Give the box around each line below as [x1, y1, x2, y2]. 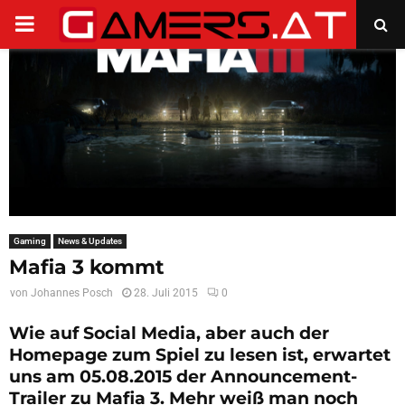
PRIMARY [14, 11, 107, 36]
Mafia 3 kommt [9, 255, 165, 280]
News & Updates [58, 236, 122, 247]
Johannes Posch [31, 287, 113, 300]
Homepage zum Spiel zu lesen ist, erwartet [9, 344, 391, 366]
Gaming [14, 236, 46, 247]
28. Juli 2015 [134, 287, 198, 300]
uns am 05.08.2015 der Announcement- [9, 366, 357, 388]
